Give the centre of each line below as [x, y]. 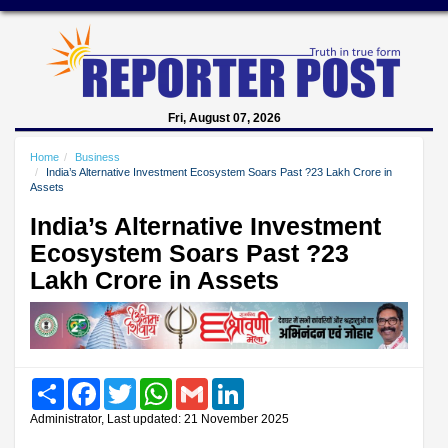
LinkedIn [268, 385]
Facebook [128, 385]
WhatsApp [202, 385]
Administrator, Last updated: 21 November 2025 [159, 418]
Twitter [155, 385]
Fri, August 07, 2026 [224, 118]
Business [97, 157]
